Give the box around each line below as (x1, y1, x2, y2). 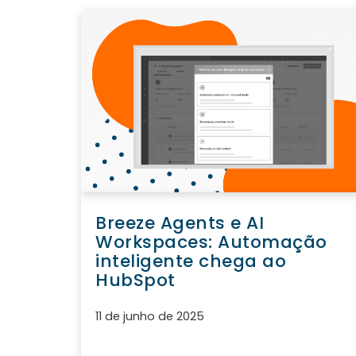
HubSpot (95, 268, 176, 293)
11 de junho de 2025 (95, 308, 204, 325)
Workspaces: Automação (95, 230, 327, 255)
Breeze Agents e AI (95, 211, 264, 236)
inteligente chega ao (95, 249, 286, 274)
